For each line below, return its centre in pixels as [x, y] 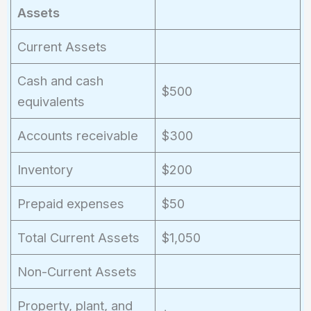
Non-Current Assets [77, 271]
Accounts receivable [77, 135]
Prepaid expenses [70, 203]
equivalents [51, 101]
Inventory [45, 169]
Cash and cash [60, 80]
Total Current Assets [78, 237]
